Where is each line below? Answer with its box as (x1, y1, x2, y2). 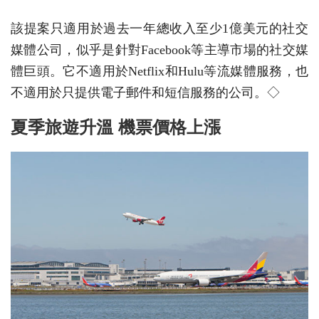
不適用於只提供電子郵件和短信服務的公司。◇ (11, 85, 280, 100)
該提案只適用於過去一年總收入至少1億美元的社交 (11, 21, 308, 36)
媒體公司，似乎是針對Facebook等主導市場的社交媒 (11, 42, 308, 57)
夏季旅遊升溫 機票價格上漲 (11, 117, 221, 137)
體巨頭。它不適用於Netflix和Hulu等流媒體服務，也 (11, 63, 308, 78)
